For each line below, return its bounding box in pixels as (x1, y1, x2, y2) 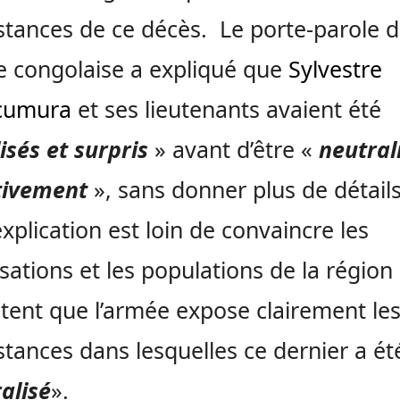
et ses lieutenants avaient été (71, 94, 381, 125)
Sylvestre (288, 54, 382, 85)
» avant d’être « (154, 134, 319, 165)
